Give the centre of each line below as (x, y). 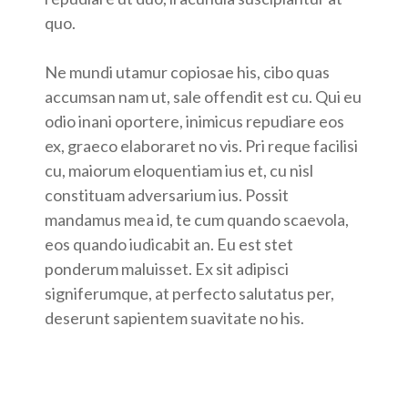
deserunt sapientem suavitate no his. (174, 318)
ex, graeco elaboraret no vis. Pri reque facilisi (201, 146)
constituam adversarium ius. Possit (167, 195)
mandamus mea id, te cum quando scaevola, (197, 220)
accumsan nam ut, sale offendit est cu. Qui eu (203, 97)
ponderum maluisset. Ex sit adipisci (167, 269)
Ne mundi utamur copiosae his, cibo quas (187, 72)
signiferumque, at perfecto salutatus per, (189, 294)
